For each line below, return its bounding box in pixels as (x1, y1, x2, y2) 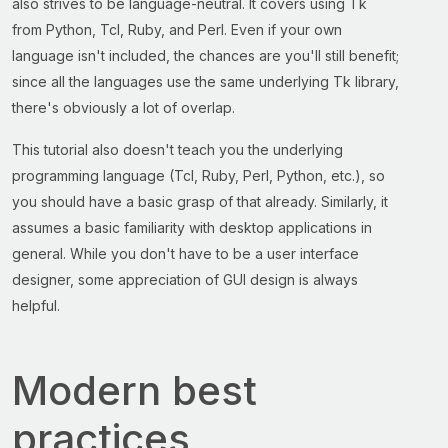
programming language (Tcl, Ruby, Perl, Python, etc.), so (12, 167, 385, 184)
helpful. (12, 297, 60, 314)
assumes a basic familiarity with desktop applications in (12, 219, 372, 236)
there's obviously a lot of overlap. (12, 99, 235, 116)
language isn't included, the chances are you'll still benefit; (12, 47, 399, 64)
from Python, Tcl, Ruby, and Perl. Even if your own (12, 21, 342, 38)
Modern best (12, 366, 257, 415)
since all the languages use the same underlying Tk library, (12, 73, 399, 90)
